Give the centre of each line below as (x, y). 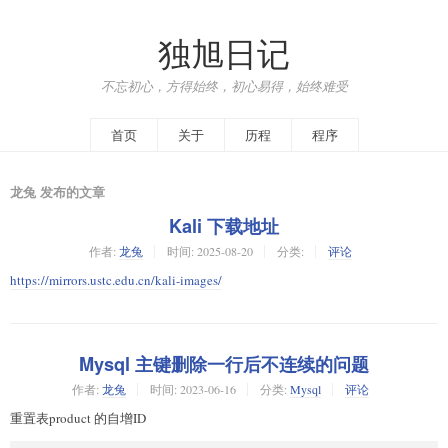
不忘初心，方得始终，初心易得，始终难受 (224, 85)
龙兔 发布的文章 (57, 191)
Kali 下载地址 (224, 225)
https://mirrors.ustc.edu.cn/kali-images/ (116, 279)
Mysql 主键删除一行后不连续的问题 (224, 363)
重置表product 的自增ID (78, 417)
